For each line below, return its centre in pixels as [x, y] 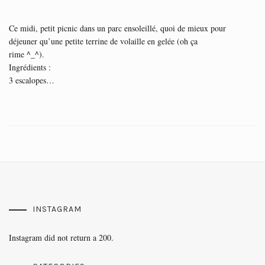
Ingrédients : [30, 67]
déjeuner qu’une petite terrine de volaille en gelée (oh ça [103, 41]
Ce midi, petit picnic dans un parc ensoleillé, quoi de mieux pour [117, 28]
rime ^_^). [27, 54]
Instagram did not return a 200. [61, 237]
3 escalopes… [32, 80]
